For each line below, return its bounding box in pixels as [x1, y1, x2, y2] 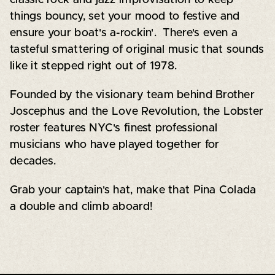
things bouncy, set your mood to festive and [9, 10, 240, 22]
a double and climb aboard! [9, 201, 153, 212]
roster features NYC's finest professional [9, 122, 218, 134]
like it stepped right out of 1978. [9, 60, 177, 72]
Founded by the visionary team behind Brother [9, 89, 255, 101]
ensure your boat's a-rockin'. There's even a [9, 27, 238, 39]
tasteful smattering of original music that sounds [9, 44, 265, 55]
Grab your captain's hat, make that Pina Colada [9, 184, 257, 196]
